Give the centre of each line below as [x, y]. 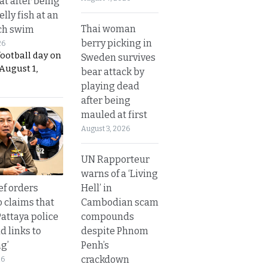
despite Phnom [115, 231]
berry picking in [117, 43]
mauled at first [114, 114]
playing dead [110, 86]
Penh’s [95, 245]
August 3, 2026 [105, 128]
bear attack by [113, 72]
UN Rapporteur [115, 159]
